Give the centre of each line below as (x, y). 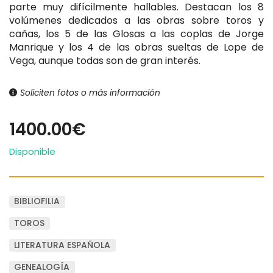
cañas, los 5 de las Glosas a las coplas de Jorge (136, 34)
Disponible (32, 151)
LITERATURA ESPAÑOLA (62, 245)
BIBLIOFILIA (37, 201)
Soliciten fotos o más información (89, 93)
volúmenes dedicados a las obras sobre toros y (136, 20)
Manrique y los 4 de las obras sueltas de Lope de (136, 47)
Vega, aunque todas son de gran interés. (105, 60)
